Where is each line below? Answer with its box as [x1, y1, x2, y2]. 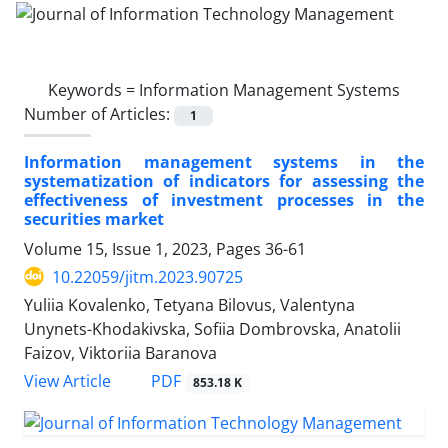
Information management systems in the [24, 150, 424, 173]
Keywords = [48, 78, 139, 101]
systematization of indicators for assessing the [24, 169, 424, 192]
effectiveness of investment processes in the [24, 188, 424, 211]
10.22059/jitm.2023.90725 [52, 265, 243, 288]
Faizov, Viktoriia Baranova [24, 341, 217, 364]
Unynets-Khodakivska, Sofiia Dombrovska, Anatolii [24, 317, 401, 340]
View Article [24, 370, 111, 392]
